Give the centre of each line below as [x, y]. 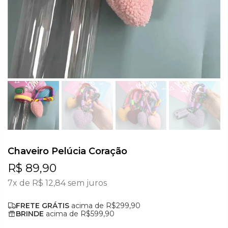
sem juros [86, 183]
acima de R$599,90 [79, 213]
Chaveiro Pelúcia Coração [67, 151]
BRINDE [30, 213]
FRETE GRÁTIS [42, 205]
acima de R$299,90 [105, 205]
